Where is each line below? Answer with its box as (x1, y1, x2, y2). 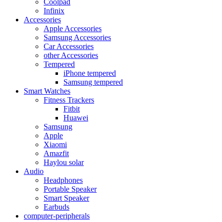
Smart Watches (24, 87, 70, 95)
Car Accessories (44, 42, 94, 51)
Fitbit (63, 105, 80, 113)
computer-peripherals (24, 212, 90, 220)
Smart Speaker (44, 194, 89, 202)
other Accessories (44, 51, 98, 59)
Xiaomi (44, 140, 67, 149)
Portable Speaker (44, 185, 97, 193)
